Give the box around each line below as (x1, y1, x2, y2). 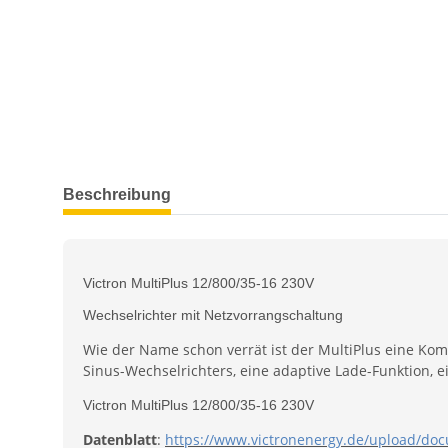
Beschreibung (63, 186, 171, 204)
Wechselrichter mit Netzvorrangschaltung (83, 307, 343, 324)
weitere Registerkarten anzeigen (62, 175, 279, 195)
